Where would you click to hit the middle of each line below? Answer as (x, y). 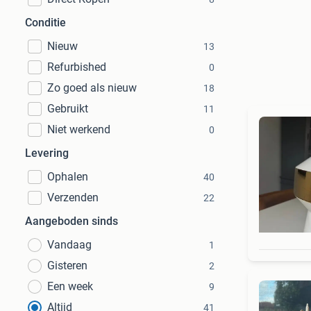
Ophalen (68, 177)
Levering (47, 153)
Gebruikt (68, 109)
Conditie (45, 23)
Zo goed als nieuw (92, 88)
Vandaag (69, 245)
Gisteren (67, 266)
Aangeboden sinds (72, 221)
